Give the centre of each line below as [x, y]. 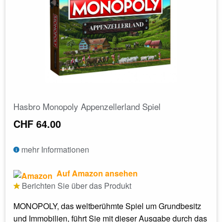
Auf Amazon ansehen [96, 173]
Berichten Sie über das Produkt [76, 185]
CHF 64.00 [37, 123]
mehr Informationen [54, 149]
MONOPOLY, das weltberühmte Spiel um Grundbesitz [107, 206]
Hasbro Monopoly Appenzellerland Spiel [87, 106]
